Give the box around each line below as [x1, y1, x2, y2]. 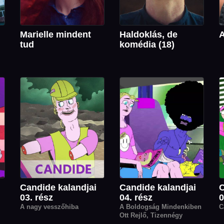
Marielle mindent [20, 29, 91, 40]
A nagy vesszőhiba [20, 202, 78, 210]
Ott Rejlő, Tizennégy [119, 211, 182, 219]
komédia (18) [119, 39, 174, 50]
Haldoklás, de [119, 29, 177, 40]
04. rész [119, 192, 152, 202]
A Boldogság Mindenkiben [119, 202, 201, 210]
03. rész [20, 192, 53, 202]
